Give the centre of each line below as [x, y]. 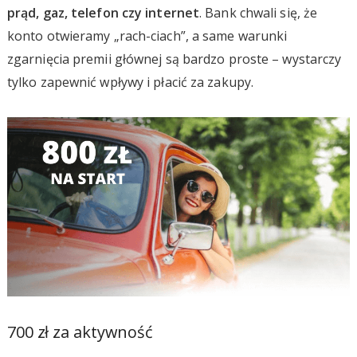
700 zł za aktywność [80, 331]
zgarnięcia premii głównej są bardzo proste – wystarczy [174, 59]
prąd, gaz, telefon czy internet [103, 13]
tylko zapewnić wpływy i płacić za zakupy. [130, 82]
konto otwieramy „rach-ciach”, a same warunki [147, 36]
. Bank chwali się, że [259, 13]
